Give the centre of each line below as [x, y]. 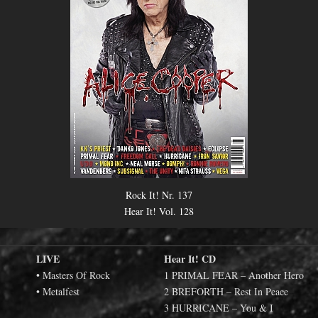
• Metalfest [58, 291]
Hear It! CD [190, 258]
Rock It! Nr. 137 [159, 195]
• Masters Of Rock [73, 275]
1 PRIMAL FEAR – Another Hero [234, 275]
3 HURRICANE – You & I [219, 307]
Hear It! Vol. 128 [159, 212]
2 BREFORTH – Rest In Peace [226, 291]
